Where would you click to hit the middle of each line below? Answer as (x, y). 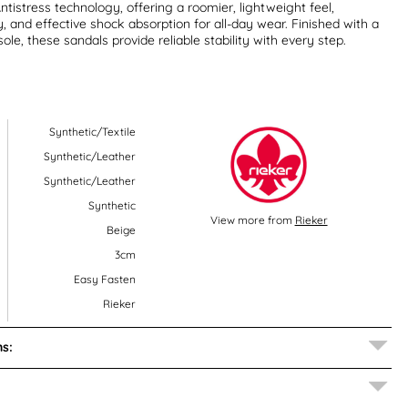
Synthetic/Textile (92, 131)
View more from (252, 219)
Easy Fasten (104, 279)
